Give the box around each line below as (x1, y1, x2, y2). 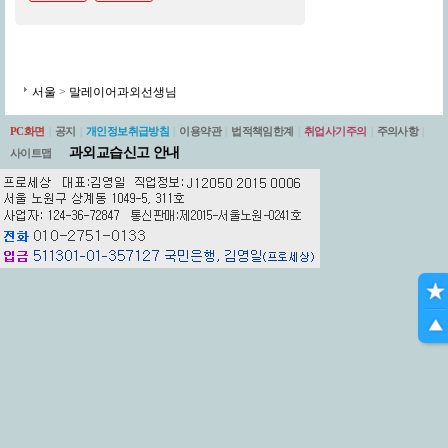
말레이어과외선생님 (69, 85, 177, 99)
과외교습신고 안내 (68, 145, 180, 160)
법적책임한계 (231, 125, 294, 137)
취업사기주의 (303, 125, 367, 137)
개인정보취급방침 (85, 125, 170, 137)
